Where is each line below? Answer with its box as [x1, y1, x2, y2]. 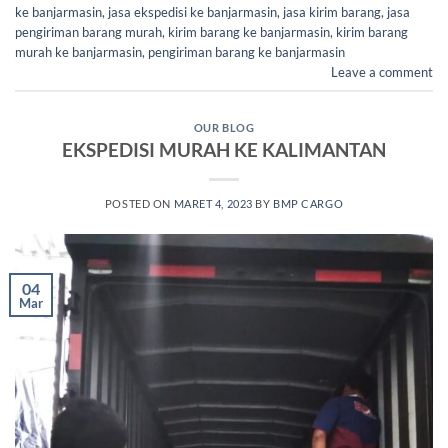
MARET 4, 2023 [173, 197, 253, 211]
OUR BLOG [193, 120, 255, 134]
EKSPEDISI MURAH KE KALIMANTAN [62, 138, 386, 162]
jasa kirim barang [283, 4, 381, 21]
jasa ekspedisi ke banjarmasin [108, 4, 277, 21]
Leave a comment [331, 64, 433, 81]
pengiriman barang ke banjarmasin [148, 44, 345, 61]
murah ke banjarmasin [15, 44, 142, 61]
